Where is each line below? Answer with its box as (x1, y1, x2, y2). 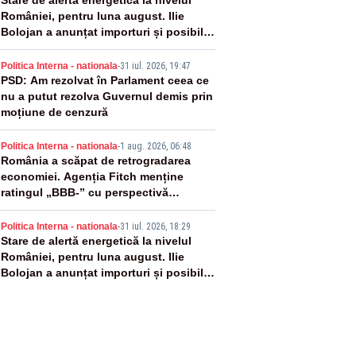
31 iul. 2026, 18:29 (119, 221, 191, 232)
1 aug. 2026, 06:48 (119, 141, 192, 152)
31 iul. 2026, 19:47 (119, 60, 191, 72)
